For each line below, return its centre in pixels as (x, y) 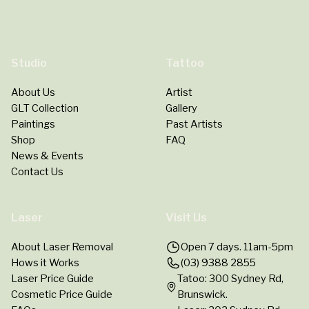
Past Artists (194, 124)
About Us (33, 92)
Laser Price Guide (52, 278)
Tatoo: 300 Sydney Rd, (230, 278)
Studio (29, 63)
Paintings (33, 124)
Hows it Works (45, 262)
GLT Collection (45, 108)
